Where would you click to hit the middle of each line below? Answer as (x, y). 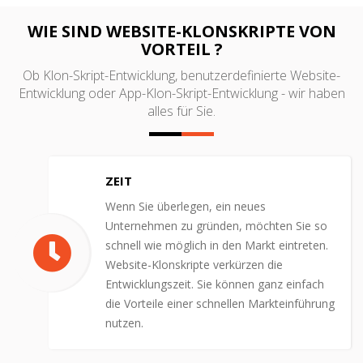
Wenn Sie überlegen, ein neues (186, 206)
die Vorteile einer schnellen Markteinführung (220, 303)
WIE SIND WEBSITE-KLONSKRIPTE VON (181, 31)
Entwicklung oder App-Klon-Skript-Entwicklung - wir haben (181, 93)
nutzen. (124, 322)
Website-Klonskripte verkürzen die (194, 264)
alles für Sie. (181, 111)
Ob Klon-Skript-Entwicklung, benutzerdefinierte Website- (181, 75)
